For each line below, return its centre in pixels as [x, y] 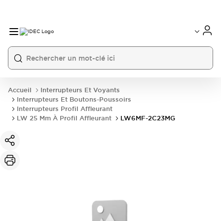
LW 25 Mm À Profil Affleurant [64, 118]
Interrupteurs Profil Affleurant [65, 109]
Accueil [20, 90]
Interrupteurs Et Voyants [80, 90]
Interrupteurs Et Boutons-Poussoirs [74, 99]
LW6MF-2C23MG [148, 118]
